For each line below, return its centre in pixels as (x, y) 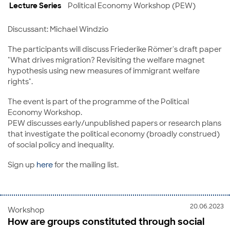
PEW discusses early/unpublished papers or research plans (114, 123)
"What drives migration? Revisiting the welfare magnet (106, 60)
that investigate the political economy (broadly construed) (114, 134)
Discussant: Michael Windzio (58, 29)
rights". (20, 81)
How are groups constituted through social (106, 222)
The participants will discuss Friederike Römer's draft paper (115, 49)
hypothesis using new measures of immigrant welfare (104, 71)
